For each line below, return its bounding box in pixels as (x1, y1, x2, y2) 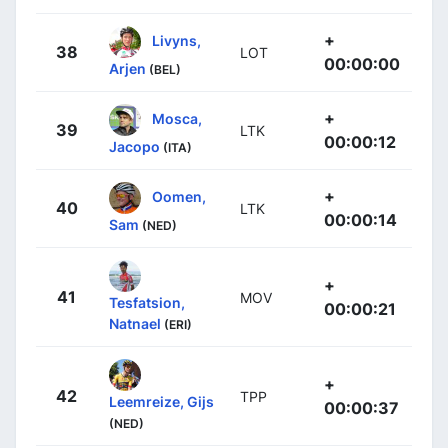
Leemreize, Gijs (109, 393, 214, 411)
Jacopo (109, 138, 160, 156)
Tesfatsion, (109, 294, 185, 312)
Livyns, (152, 31, 201, 49)
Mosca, (152, 109, 202, 127)
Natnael (109, 315, 161, 333)
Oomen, (152, 187, 206, 205)
